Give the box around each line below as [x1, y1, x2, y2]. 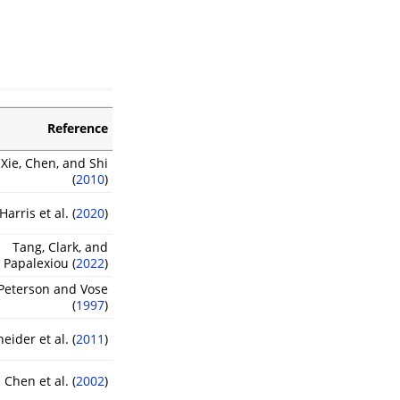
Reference [47, 120, 108, 137]
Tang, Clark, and [12, 238, 108, 256]
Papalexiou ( [4, 254, 76, 272]
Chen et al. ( [4, 372, 76, 390]
